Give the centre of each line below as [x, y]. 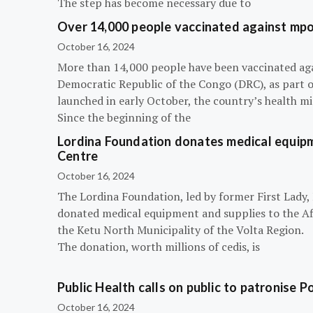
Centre [78, 156]
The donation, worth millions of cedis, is [159, 247]
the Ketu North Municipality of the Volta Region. [181, 230]
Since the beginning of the [124, 117]
